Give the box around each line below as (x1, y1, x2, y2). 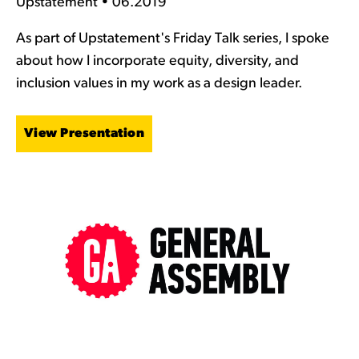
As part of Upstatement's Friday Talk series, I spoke (15, 30, 329, 46)
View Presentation (23, 127, 145, 140)
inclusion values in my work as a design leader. (15, 75, 302, 91)
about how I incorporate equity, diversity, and (15, 53, 299, 69)
